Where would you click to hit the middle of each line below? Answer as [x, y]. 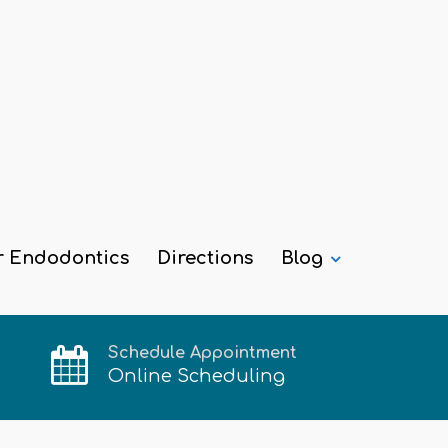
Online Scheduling [196, 376]
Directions [205, 258]
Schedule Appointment [202, 353]
